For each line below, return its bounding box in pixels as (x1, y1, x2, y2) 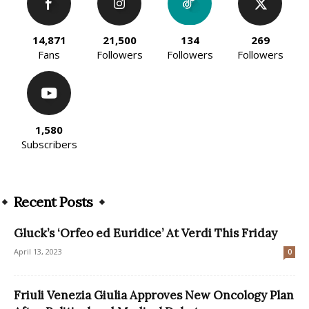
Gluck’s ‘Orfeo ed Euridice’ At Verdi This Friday (14, 225, 277, 241)
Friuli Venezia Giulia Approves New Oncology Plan (14, 287, 294, 303)
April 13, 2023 (14, 246, 62, 257)
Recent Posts (14, 192, 93, 210)
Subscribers (21, 137, 77, 151)
